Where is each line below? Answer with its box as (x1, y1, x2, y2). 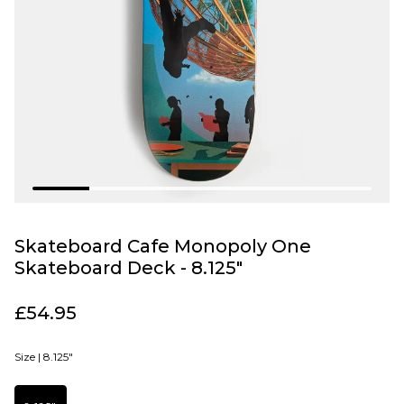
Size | (14, 349, 41, 363)
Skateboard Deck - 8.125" (14, 256, 243, 279)
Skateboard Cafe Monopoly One (14, 234, 311, 257)
